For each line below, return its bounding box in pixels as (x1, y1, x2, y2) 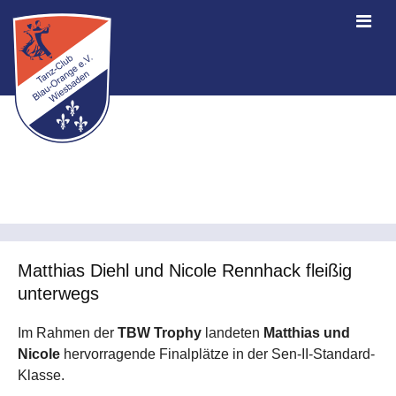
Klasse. (18, 368, 65, 384)
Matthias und (263, 325, 350, 341)
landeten (202, 325, 263, 341)
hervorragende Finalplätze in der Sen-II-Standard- (60, 346, 375, 362)
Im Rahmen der (18, 325, 114, 341)
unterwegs (18, 284, 99, 303)
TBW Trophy (114, 325, 202, 341)
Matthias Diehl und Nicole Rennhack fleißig (18, 261, 352, 280)
